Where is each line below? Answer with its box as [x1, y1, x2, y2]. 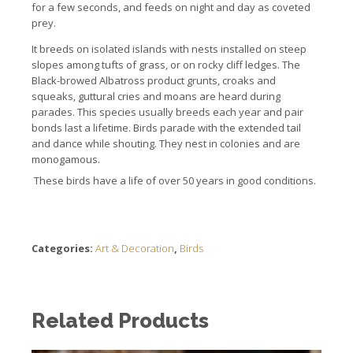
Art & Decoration [95, 240, 174, 255]
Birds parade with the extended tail [133, 121, 301, 136]
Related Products [32, 308, 209, 333]
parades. [32, 105, 77, 120]
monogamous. [32, 152, 102, 167]
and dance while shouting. [32, 136, 159, 151]
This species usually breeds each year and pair [77, 105, 303, 120]
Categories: [32, 240, 95, 255]
